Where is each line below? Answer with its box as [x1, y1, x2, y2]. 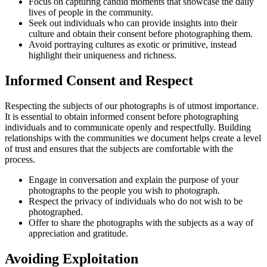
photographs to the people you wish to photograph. [29, 185, 220, 196]
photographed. [29, 207, 83, 218]
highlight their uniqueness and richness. [29, 50, 176, 61]
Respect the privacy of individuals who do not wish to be [29, 196, 243, 207]
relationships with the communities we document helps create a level [5, 133, 261, 144]
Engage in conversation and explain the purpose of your [29, 175, 238, 185]
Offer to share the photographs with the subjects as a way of [29, 218, 253, 228]
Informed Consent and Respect [5, 73, 193, 89]
